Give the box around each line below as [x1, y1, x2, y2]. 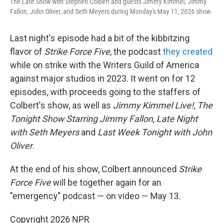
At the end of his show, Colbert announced [10, 164, 179, 174]
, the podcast [110, 46, 163, 57]
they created [163, 46, 213, 57]
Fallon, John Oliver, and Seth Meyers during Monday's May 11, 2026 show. [10, 7, 212, 15]
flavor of [10, 46, 44, 57]
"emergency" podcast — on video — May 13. [10, 191, 181, 201]
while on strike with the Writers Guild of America [10, 60, 199, 70]
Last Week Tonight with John [98, 127, 212, 137]
